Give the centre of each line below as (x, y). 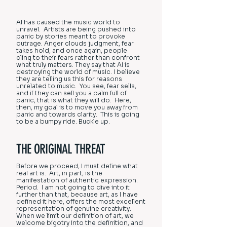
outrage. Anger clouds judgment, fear (75, 43)
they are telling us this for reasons (69, 79)
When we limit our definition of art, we (75, 216)
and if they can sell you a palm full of (71, 93)
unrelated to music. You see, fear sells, (76, 86)
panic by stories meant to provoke (71, 36)
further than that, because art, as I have (77, 194)
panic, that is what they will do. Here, (74, 100)
